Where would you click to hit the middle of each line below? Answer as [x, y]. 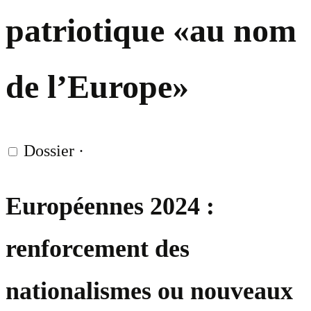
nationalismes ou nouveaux [149, 291]
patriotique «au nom [151, 31]
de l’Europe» [97, 87]
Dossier [49, 151]
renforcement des [98, 249]
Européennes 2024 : [110, 207]
